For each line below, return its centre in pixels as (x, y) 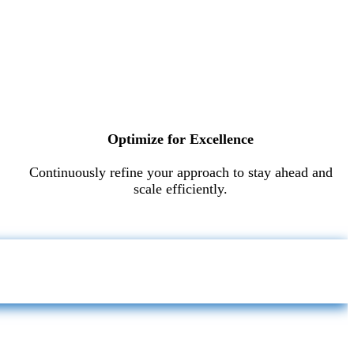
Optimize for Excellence (181, 139)
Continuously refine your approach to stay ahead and (181, 172)
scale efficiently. (181, 188)
